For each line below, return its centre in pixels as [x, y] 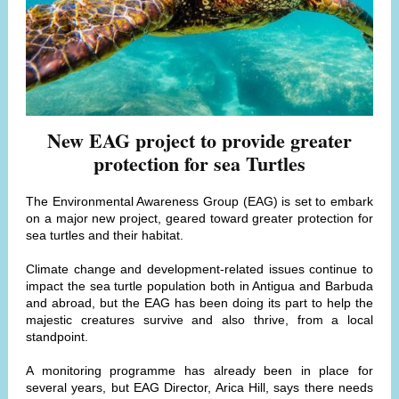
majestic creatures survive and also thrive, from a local [199, 320]
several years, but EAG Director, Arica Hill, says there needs [199, 387]
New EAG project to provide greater [199, 140]
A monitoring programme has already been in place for [199, 370]
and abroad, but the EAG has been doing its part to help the [199, 303]
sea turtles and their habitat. [105, 235]
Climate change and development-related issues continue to [199, 269]
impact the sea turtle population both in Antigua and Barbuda [199, 286]
